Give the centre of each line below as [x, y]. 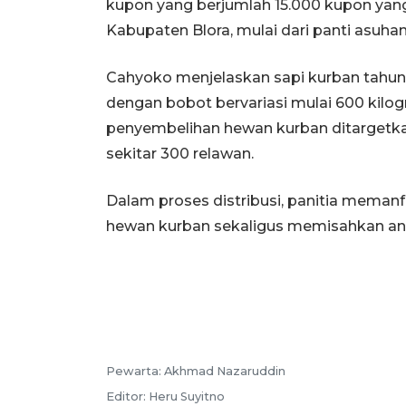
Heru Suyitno [187, 397]
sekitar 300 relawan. [180, 154]
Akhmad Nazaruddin [225, 372]
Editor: [127, 397]
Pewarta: [135, 372]
